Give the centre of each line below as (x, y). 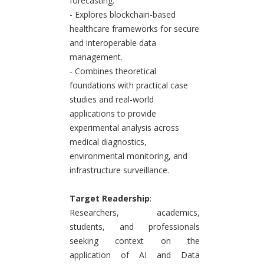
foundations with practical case (129, 85)
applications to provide (113, 113)
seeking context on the (135, 240)
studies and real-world (112, 99)
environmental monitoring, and (128, 156)
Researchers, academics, (135, 212)
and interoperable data (113, 42)
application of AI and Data (135, 255)
